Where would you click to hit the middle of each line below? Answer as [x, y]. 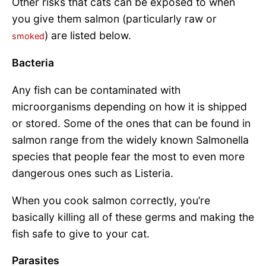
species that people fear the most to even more [128, 156]
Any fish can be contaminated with [96, 90]
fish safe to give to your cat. [82, 233]
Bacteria [33, 63]
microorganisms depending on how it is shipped [129, 106]
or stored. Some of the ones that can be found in [131, 123]
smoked [28, 36]
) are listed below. [88, 35]
